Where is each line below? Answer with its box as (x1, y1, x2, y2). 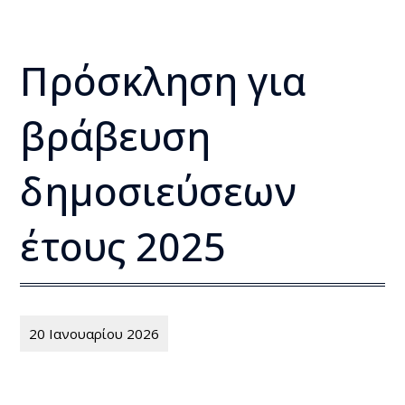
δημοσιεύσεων (20, 165, 297, 219)
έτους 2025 (20, 220, 227, 274)
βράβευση (20, 109, 212, 164)
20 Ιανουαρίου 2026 (29, 325, 160, 344)
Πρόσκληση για (20, 54, 306, 108)
